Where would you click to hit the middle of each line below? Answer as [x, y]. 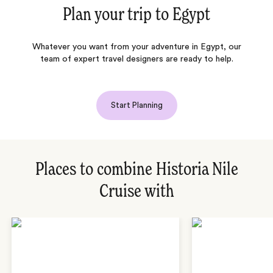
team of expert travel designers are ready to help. [136, 59]
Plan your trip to [118, 15]
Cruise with [136, 192]
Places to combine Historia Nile [136, 170]
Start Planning [136, 105]
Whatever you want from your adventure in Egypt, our [136, 47]
